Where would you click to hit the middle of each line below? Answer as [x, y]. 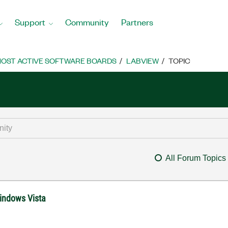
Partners [137, 22]
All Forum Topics [195, 158]
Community [87, 22]
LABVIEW [142, 61]
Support [30, 22]
